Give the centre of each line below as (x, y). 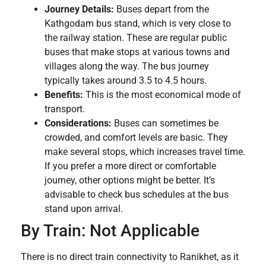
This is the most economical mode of (162, 94)
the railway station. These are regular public (136, 37)
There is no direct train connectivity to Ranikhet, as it (130, 256)
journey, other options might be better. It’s (130, 180)
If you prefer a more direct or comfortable (130, 166)
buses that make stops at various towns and (137, 52)
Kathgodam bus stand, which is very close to (138, 23)
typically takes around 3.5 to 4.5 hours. (126, 80)
